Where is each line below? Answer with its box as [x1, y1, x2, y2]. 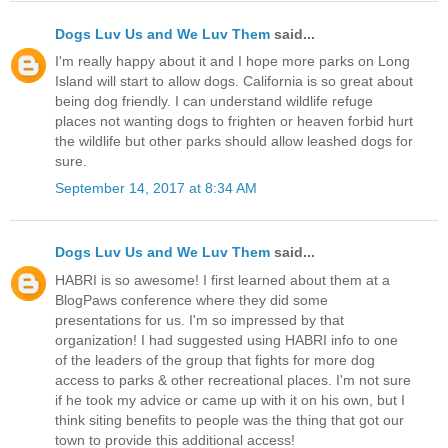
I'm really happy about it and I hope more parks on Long [55, 53, 410, 70]
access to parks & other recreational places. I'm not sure [55, 371, 411, 388]
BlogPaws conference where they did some [55, 291, 328, 308]
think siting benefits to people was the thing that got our [55, 411, 404, 428]
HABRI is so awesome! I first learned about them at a [55, 271, 390, 288]
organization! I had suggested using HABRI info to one [55, 331, 398, 348]
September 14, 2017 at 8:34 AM [55, 180, 257, 197]
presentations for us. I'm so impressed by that [55, 311, 344, 328]
